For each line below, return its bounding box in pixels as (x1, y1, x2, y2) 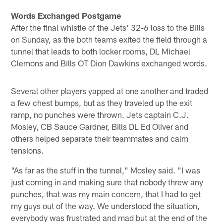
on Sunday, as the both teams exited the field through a (11, 34, 208, 44)
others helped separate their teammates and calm (11, 133, 189, 143)
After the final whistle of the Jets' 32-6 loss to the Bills (11, 22, 205, 32)
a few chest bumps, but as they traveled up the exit (11, 97, 193, 108)
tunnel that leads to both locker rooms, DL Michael (11, 46, 191, 56)
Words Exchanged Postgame (11, 10, 121, 20)
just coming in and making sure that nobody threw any (11, 176, 204, 187)
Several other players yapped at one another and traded (11, 85, 209, 96)
